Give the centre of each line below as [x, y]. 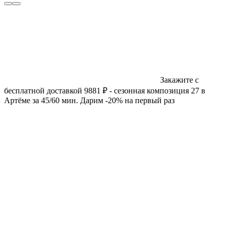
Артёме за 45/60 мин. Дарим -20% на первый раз [89, 101]
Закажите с [179, 80]
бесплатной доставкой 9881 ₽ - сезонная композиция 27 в [105, 91]
